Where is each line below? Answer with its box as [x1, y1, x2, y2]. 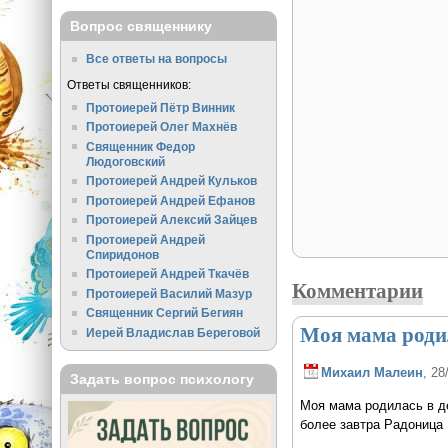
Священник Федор [86, 139, 196, 153]
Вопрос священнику [69, 18, 212, 35]
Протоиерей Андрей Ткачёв [86, 267, 250, 281]
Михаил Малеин [320, 365, 423, 381]
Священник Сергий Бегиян [86, 306, 244, 320]
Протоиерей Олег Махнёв [86, 120, 238, 134]
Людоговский [86, 154, 166, 168]
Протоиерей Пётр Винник [86, 100, 236, 114]
